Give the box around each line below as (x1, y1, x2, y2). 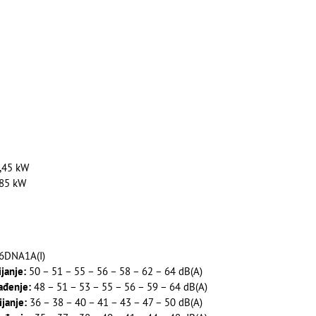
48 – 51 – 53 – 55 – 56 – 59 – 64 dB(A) (30, 279, 207, 293)
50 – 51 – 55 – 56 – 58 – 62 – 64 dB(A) (25, 264, 202, 278)
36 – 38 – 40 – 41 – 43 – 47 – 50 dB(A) (26, 295, 202, 309)
